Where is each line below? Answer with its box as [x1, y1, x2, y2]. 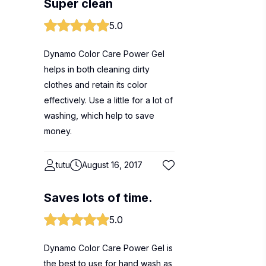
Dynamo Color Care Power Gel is [44, 243, 173, 253]
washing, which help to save [44, 110, 154, 121]
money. [44, 126, 72, 136]
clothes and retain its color [44, 80, 147, 90]
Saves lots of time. [44, 191, 153, 205]
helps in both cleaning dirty [44, 64, 150, 74]
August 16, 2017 [82, 160, 142, 170]
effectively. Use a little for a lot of [44, 95, 173, 105]
